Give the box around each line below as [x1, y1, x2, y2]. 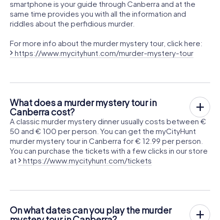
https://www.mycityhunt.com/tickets [23, 155, 152, 165]
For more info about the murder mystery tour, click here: [10, 38, 202, 48]
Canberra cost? [10, 106, 75, 117]
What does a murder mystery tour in [10, 96, 157, 108]
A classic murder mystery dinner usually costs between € [10, 116, 206, 126]
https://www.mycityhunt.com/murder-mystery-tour [15, 48, 193, 57]
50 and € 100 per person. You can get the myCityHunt [10, 126, 196, 136]
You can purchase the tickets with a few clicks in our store [10, 145, 208, 155]
